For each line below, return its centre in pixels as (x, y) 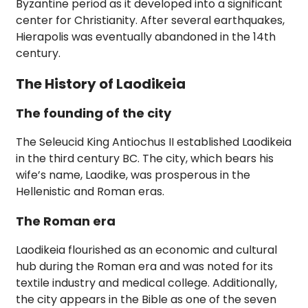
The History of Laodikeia (101, 84)
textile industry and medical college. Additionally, (146, 283)
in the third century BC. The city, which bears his (145, 159)
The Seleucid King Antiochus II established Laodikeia (154, 142)
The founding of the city (93, 113)
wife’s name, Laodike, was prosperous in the (133, 175)
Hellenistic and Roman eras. (90, 192)
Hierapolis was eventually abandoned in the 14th (146, 37)
